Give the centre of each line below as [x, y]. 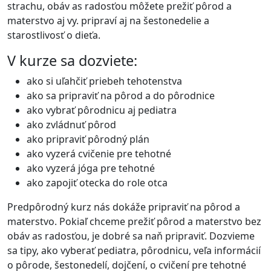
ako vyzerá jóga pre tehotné [91, 168]
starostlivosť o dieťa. [54, 35]
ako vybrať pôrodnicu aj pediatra [102, 110]
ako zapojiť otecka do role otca [97, 183]
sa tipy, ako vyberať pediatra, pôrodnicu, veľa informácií [134, 250]
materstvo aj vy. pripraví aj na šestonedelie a [108, 21]
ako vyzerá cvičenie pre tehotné [99, 154]
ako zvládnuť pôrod [71, 125]
